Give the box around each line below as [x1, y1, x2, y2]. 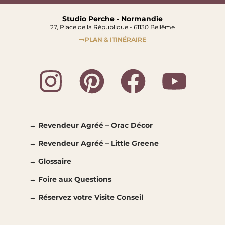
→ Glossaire [29, 157, 71, 166]
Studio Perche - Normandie [62, 14, 163, 23]
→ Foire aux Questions [29, 175, 111, 184]
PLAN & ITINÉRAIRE [85, 36, 146, 43]
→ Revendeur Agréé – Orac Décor [29, 121, 153, 130]
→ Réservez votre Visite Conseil [29, 193, 143, 202]
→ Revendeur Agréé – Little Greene [29, 139, 159, 148]
